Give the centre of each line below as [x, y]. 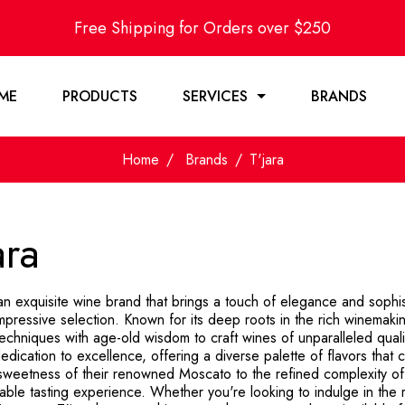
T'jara [266, 160]
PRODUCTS [100, 96]
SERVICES [215, 96]
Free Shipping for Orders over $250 [202, 28]
